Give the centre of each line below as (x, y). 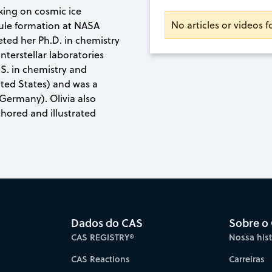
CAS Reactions (100, 259)
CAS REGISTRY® (103, 237)
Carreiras (246, 259)
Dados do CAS (107, 223)
